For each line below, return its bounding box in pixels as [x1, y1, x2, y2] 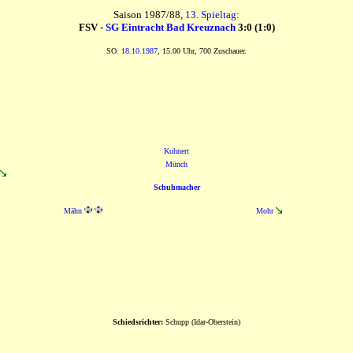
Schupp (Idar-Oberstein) [163, 318, 240, 326]
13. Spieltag [185, 9, 236, 20]
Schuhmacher [154, 183, 200, 191]
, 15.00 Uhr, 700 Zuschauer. [158, 46, 247, 55]
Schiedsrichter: [113, 318, 163, 326]
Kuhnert [164, 147, 189, 155]
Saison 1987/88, [113, 9, 185, 20]
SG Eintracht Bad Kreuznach [105, 21, 236, 33]
